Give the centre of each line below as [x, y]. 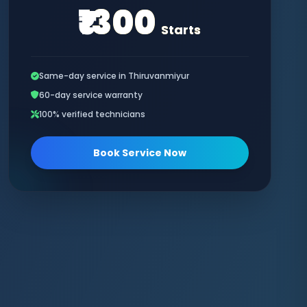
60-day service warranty [90, 95]
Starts [181, 30]
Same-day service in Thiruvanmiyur [114, 76]
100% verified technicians [92, 114]
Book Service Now [139, 153]
